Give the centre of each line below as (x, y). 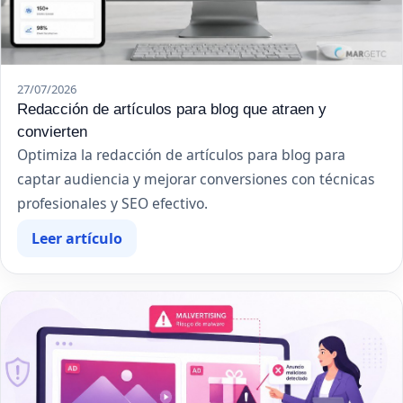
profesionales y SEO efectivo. (112, 204)
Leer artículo (77, 239)
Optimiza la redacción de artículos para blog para (181, 155)
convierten (52, 132)
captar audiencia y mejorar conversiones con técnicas (196, 179)
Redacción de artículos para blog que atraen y (172, 109)
